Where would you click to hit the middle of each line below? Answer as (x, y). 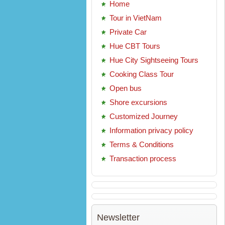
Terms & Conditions (142, 144)
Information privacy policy (151, 130)
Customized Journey (144, 116)
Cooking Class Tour (142, 74)
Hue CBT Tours (135, 46)
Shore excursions (138, 102)
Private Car (128, 32)
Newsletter (118, 217)
